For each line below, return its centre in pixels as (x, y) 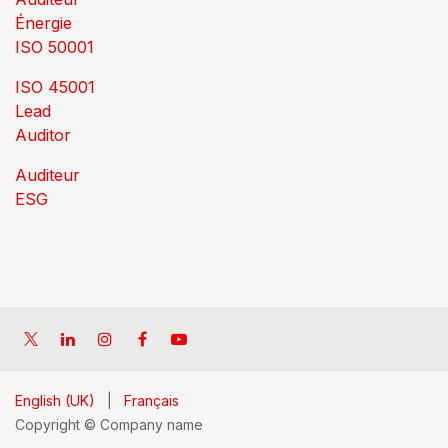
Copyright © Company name (109, 424)
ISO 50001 (54, 47)
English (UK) (55, 400)
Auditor (43, 135)
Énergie (43, 23)
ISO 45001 (55, 87)
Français (151, 400)
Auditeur (47, 175)
